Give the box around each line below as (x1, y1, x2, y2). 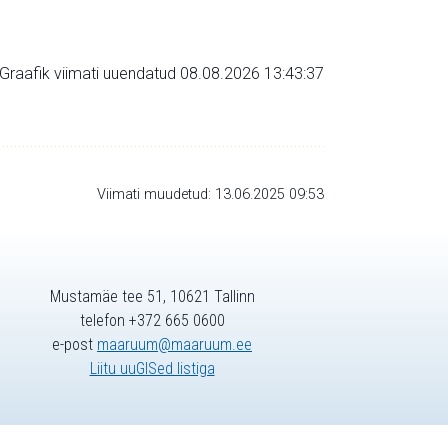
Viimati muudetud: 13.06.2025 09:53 (97, 185, 324, 203)
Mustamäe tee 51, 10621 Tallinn (49, 287, 255, 307)
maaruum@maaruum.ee (97, 335, 252, 355)
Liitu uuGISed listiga (89, 359, 215, 379)
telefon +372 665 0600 (79, 311, 225, 331)
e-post (52, 335, 97, 355)
